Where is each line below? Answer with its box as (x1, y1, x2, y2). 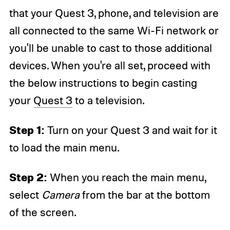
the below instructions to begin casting (9, 75, 197, 89)
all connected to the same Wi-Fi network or (9, 23, 219, 37)
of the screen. (9, 205, 76, 219)
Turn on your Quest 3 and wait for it (44, 123, 217, 137)
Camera (41, 187, 80, 201)
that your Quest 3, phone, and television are (9, 6, 219, 20)
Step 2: (9, 169, 47, 184)
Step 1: (9, 122, 45, 137)
